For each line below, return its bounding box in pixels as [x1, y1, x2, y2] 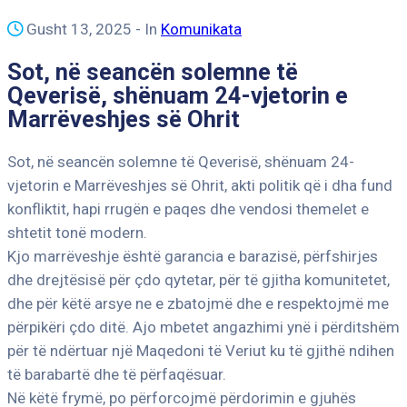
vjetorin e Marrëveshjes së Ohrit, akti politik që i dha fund [7, 176, 392, 195]
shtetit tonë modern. [7, 223, 147, 243]
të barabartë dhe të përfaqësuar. [7, 365, 226, 384]
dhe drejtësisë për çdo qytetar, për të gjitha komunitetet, [7, 271, 390, 290]
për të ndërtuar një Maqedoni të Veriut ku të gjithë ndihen [7, 342, 394, 361]
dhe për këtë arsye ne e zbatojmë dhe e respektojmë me [7, 294, 389, 313]
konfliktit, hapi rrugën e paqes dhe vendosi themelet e [7, 200, 369, 219]
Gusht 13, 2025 [26, 20, 132, 38]
